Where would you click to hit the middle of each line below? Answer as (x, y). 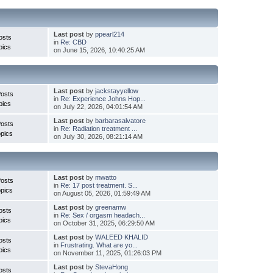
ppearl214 (109, 34)
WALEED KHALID (121, 237)
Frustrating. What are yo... (99, 245)
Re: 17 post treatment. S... (99, 185)
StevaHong (111, 267)
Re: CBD (73, 42)
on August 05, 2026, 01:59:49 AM (102, 193)
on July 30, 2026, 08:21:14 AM (98, 136)
